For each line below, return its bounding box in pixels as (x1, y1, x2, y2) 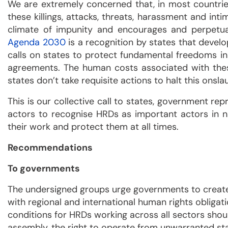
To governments (8, 162, 80, 175)
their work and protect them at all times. (8, 121, 179, 133)
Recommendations (8, 141, 93, 154)
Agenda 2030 (8, 36, 66, 49)
